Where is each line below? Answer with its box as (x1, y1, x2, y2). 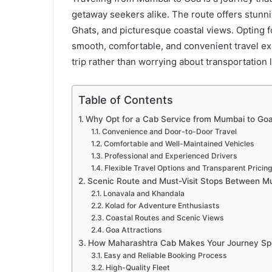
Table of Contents (78, 93, 173, 107)
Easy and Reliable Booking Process (103, 251, 227, 260)
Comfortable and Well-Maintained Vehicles (103, 139, 254, 149)
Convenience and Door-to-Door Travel (101, 127, 237, 137)
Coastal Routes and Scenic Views (105, 213, 224, 223)
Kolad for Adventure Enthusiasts (104, 201, 220, 211)
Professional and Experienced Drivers (104, 151, 237, 161)
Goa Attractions (105, 225, 162, 235)
